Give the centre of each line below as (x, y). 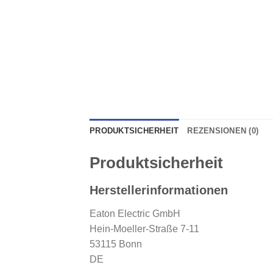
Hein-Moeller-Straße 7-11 (144, 229)
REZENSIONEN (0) (223, 130)
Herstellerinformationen (159, 190)
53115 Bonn (116, 244)
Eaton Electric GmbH (135, 214)
